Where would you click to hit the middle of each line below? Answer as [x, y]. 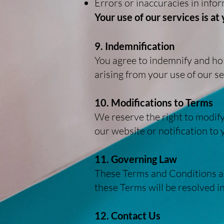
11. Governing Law [136, 159]
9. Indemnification [134, 46]
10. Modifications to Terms [154, 102]
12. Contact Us [127, 215]
